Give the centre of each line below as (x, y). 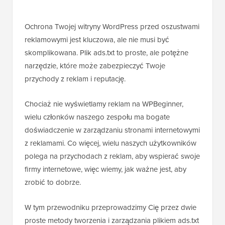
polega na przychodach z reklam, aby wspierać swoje (112, 156)
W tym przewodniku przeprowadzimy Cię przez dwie (110, 208)
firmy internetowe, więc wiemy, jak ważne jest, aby (105, 170)
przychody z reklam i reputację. (75, 79)
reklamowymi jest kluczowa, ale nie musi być (97, 40)
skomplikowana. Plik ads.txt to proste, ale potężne (106, 53)
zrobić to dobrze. (53, 183)
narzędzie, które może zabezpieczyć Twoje (95, 66)
